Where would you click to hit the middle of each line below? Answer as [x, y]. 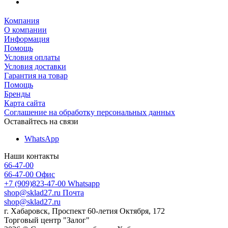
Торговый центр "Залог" [47, 220]
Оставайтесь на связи [41, 121]
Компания [22, 20]
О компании [25, 30]
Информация [27, 39]
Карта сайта [25, 103]
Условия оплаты [32, 57]
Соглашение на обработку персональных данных [90, 112]
